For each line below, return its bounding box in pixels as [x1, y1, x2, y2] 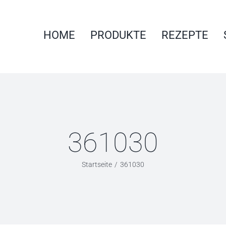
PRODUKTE [90, 28, 146, 41]
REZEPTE [161, 28, 208, 41]
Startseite [82, 160, 112, 168]
